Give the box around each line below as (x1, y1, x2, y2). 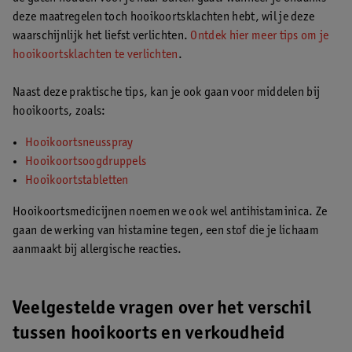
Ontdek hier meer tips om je (190, 30, 329, 42)
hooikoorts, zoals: (13, 105, 106, 118)
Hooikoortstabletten (25, 174, 129, 187)
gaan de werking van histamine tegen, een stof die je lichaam (13, 225, 319, 237)
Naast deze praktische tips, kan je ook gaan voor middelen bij (13, 86, 321, 99)
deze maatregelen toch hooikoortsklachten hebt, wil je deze (13, 11, 315, 24)
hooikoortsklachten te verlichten (13, 49, 178, 61)
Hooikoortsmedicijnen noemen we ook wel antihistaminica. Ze (13, 206, 328, 218)
